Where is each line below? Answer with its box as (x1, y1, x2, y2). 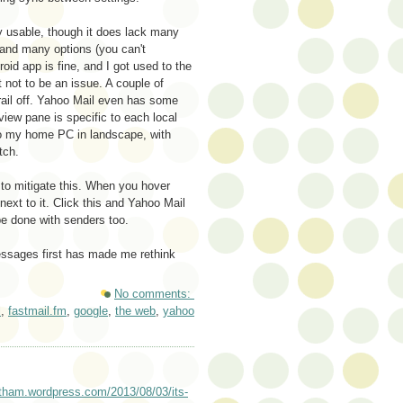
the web (115, 304, 156, 318)
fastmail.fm (8, 304, 67, 318)
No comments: (114, 287, 194, 301)
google (74, 304, 108, 318)
